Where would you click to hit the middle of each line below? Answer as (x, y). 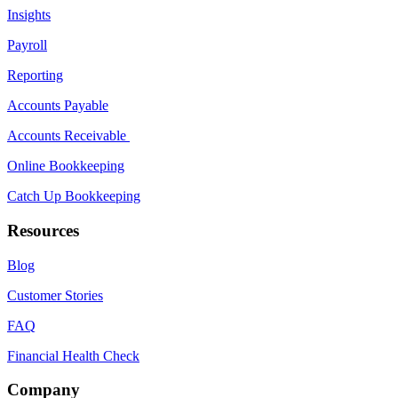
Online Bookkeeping (66, 166)
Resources (43, 230)
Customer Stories (55, 295)
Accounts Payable (58, 106)
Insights (29, 15)
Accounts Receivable (68, 136)
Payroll (27, 45)
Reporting (35, 76)
